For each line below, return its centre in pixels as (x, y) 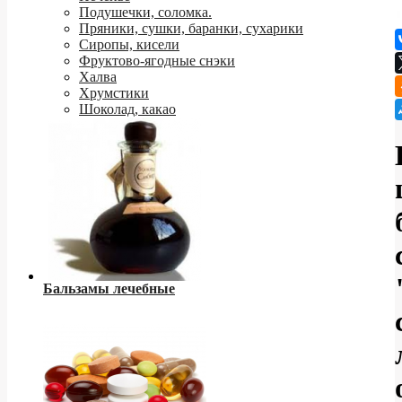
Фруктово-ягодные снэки (157, 60)
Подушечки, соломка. (145, 12)
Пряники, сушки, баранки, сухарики (191, 28)
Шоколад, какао (127, 109)
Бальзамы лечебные (109, 288)
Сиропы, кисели (129, 44)
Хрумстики (114, 92)
